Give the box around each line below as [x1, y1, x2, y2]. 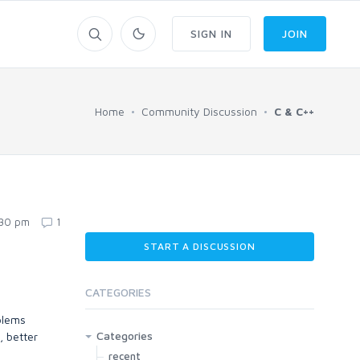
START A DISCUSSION [144, 240, 256, 252]
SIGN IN [190, 27, 232, 40]
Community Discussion [141, 104, 257, 118]
